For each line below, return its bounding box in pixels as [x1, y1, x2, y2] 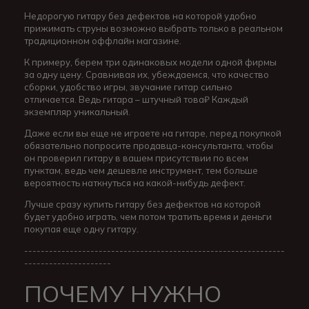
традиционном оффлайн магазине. [24, 35, 181, 47]
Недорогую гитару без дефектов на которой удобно [24, 10, 257, 22]
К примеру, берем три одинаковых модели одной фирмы [24, 57, 277, 68]
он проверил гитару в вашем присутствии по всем [24, 152, 248, 164]
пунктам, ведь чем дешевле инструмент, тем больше [24, 165, 258, 177]
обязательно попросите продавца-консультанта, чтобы [24, 140, 273, 152]
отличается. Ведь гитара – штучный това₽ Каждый [24, 94, 248, 106]
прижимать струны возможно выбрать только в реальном [24, 23, 283, 34]
